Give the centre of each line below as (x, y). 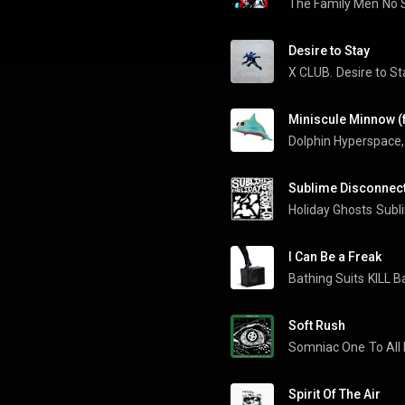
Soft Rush (317, 325)
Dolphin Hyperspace (345, 141)
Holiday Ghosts (330, 210)
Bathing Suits (326, 278)
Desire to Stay (329, 51)
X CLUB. (311, 72)
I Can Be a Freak (335, 257)
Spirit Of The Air (334, 394)
